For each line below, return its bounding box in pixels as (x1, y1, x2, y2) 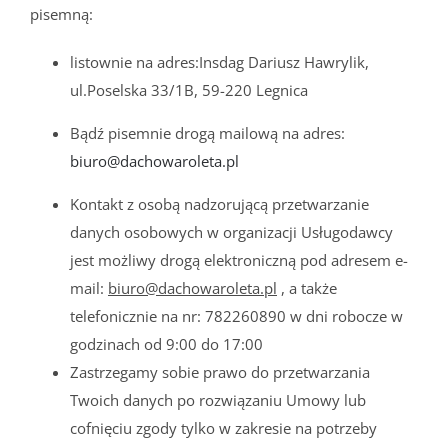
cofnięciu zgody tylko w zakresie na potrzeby (70, 417, 377, 438)
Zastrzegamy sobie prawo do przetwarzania (70, 361, 370, 382)
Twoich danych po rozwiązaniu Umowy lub (70, 389, 366, 410)
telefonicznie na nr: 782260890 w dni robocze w (70, 305, 403, 326)
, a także (277, 277, 337, 298)
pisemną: (30, 3, 93, 24)
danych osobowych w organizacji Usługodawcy (70, 221, 393, 242)
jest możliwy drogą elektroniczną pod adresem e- (70, 249, 408, 270)
